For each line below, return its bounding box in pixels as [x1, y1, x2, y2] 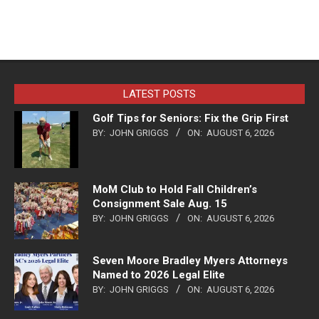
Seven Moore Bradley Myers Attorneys [93, 254, 288, 268]
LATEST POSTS [123, 88, 196, 101]
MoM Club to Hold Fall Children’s [93, 183, 257, 197]
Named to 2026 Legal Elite [93, 268, 225, 282]
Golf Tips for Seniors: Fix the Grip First [93, 112, 288, 125]
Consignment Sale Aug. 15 [93, 197, 227, 211]
